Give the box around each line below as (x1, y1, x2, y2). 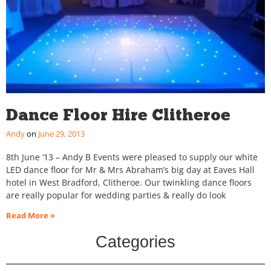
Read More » (6, 210, 55, 221)
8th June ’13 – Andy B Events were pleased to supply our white (6, 151, 258, 163)
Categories (96, 233, 175, 252)
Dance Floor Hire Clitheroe (6, 105, 230, 125)
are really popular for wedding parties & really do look (6, 189, 226, 201)
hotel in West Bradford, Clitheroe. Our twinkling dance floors (6, 177, 252, 189)
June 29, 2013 (36, 128, 85, 140)
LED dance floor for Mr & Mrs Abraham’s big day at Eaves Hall (6, 164, 255, 176)
